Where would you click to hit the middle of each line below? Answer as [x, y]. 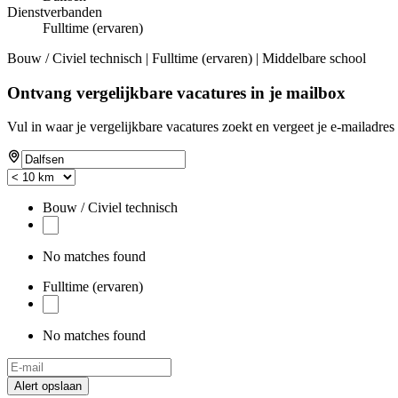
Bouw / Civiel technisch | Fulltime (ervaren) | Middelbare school [187, 58]
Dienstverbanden [55, 12]
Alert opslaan [48, 386]
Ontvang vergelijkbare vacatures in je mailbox [176, 92]
